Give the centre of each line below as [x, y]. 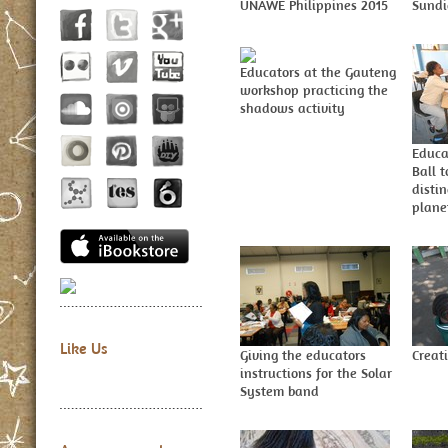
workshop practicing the [314, 89]
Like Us [84, 348]
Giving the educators [303, 355]
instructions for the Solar [316, 373]
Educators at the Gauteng [318, 71]
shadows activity [292, 107]
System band [279, 391]
